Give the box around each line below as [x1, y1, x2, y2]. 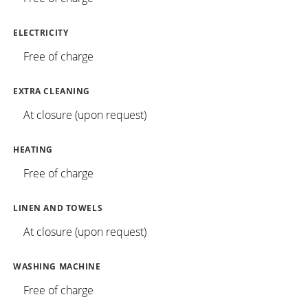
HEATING [13, 144, 54, 155]
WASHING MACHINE [13, 261, 101, 272]
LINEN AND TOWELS [13, 202, 103, 213]
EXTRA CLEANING [13, 85, 91, 96]
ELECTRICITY [13, 27, 69, 38]
